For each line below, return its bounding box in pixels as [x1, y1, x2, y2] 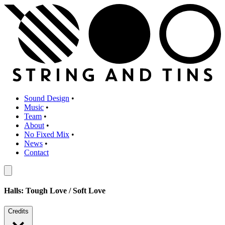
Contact [24, 148, 49, 157]
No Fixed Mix [24, 130, 69, 139]
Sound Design [24, 93, 69, 102]
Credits [8, 207, 29, 215]
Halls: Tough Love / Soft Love [4, 186, 105, 195]
